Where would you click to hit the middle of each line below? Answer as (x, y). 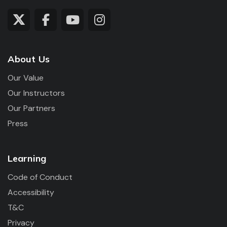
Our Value (26, 78)
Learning (27, 158)
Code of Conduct (40, 177)
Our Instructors (36, 93)
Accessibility (31, 192)
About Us (29, 59)
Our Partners (31, 108)
